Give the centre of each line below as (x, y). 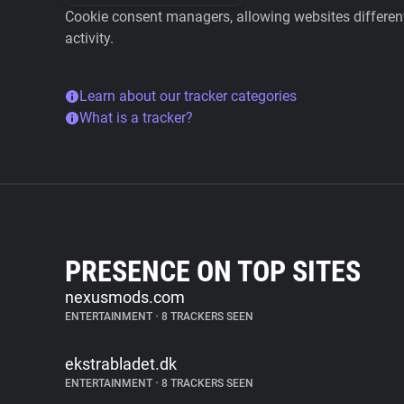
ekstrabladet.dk (121, 364)
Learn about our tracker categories (188, 96)
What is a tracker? (136, 118)
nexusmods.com (125, 297)
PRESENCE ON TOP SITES (213, 271)
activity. (89, 38)
